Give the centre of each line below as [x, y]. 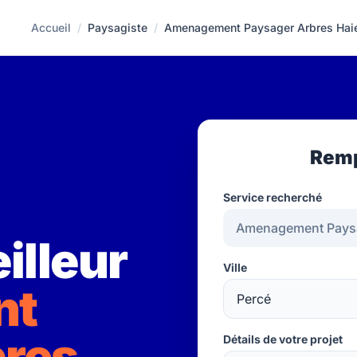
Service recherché [273, 197]
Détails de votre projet [283, 339]
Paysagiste [118, 27]
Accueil [51, 27]
